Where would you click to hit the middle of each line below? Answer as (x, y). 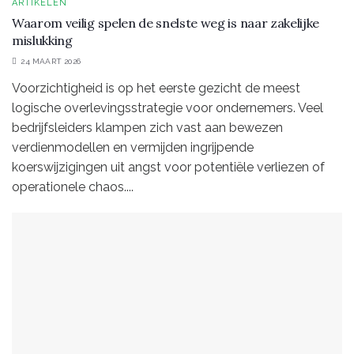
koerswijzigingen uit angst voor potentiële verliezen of (168, 168)
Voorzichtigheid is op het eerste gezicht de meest (156, 88)
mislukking (42, 41)
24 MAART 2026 (50, 62)
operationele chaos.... (73, 187)
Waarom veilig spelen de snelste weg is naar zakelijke (166, 23)
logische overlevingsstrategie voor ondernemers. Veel (168, 108)
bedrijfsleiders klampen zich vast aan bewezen (147, 128)
